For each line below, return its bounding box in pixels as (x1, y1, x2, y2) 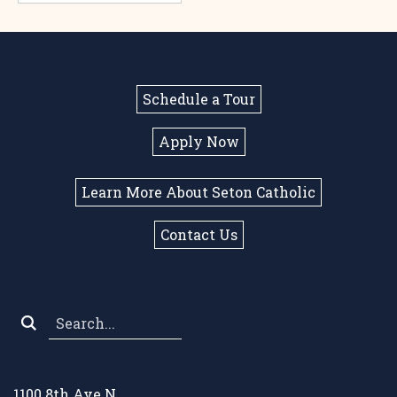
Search (49, 339, 97, 358)
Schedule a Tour (142, 90, 255, 108)
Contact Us (160, 225, 237, 244)
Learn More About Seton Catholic (82, 183, 315, 201)
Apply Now (158, 132, 239, 151)
